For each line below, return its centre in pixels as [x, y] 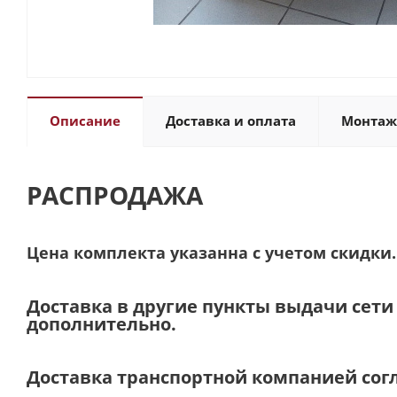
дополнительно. [101, 324]
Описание [85, 121]
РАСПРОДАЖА [115, 195]
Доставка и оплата [231, 121]
